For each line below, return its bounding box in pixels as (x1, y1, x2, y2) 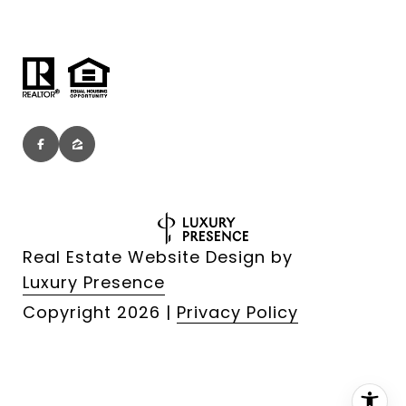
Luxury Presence (23, 271, 165, 295)
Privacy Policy (177, 301, 298, 324)
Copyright (23, 301, 117, 324)
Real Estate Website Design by (23, 246, 293, 269)
